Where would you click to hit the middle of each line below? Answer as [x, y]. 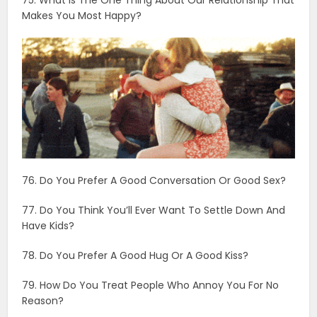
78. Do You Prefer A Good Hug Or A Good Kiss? [136, 85]
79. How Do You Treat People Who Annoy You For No [151, 115]
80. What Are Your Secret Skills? [100, 160]
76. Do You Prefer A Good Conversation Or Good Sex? [154, 10]
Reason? [43, 131]
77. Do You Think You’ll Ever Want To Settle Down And [154, 40]
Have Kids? [48, 56]
